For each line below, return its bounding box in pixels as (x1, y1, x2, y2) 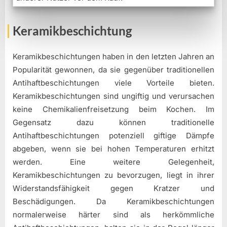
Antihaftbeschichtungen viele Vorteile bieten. (13, 78, 214, 88)
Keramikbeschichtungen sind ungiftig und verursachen (13, 91, 214, 101)
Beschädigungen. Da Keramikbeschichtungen (13, 196, 214, 206)
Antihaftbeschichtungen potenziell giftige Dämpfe (13, 130, 214, 140)
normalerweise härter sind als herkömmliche (13, 209, 214, 219)
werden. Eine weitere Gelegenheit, (13, 157, 214, 167)
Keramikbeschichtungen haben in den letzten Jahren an (13, 51, 214, 61)
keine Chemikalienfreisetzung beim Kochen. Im (13, 104, 214, 114)
